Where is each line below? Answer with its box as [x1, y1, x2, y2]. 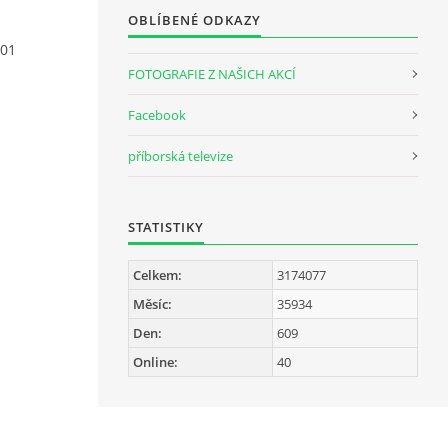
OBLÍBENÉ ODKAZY [128, 11, 261, 29]
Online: [133, 353, 178, 371]
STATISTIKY [128, 218, 204, 236]
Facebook [128, 106, 186, 124]
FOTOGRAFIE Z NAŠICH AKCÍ [128, 65, 296, 83]
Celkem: [133, 266, 182, 284]
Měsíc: [133, 295, 172, 313]
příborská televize [128, 147, 233, 165]
